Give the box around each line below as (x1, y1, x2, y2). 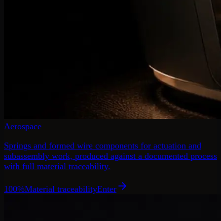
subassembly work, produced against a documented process (4, 150, 217, 161)
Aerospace (4, 121, 41, 132)
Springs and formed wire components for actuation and (4, 140, 201, 150)
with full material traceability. (4, 161, 110, 171)
